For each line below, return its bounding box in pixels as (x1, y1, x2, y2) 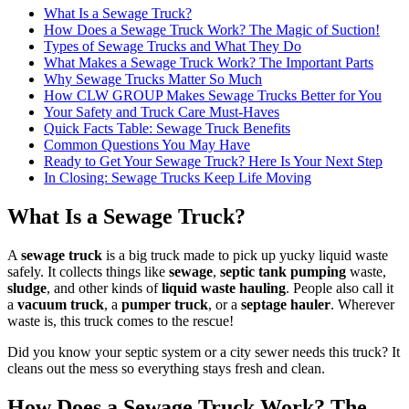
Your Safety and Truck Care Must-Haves (44, 104, 279, 121)
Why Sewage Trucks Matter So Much (44, 71, 262, 88)
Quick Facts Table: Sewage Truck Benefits (44, 121, 290, 137)
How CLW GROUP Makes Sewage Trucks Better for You (44, 88, 382, 104)
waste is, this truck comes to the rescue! (7, 312, 234, 329)
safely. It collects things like (7, 263, 169, 279)
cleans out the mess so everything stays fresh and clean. (7, 360, 325, 376)
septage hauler (241, 296, 330, 312)
